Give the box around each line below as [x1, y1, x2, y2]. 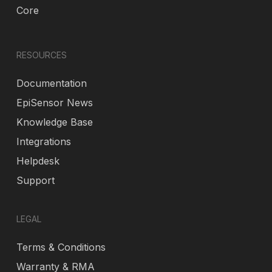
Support [16, 174, 55, 186]
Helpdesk [16, 155, 59, 167]
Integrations [16, 135, 71, 148]
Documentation [16, 77, 87, 89]
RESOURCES [16, 50, 67, 60]
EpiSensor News [16, 97, 93, 109]
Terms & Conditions [16, 241, 106, 253]
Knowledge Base [16, 116, 93, 128]
